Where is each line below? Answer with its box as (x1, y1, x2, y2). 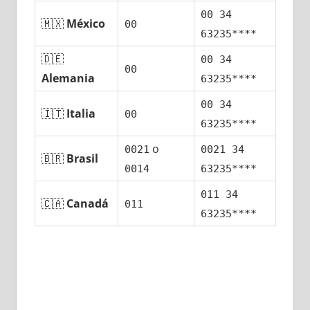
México (66, 16, 106, 32)
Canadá (66, 196, 109, 212)
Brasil (66, 151, 99, 167)
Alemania (42, 71, 95, 86)
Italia (66, 106, 96, 122)
